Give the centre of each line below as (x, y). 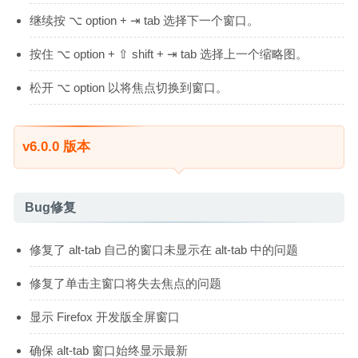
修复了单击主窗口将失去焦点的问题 (125, 283)
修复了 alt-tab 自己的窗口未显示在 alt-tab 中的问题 (164, 249)
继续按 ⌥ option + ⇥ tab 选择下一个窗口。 (144, 20)
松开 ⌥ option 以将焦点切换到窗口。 (129, 87)
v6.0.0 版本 (56, 146)
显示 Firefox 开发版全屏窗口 (105, 316)
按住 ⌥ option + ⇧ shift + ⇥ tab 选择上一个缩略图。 (169, 54)
